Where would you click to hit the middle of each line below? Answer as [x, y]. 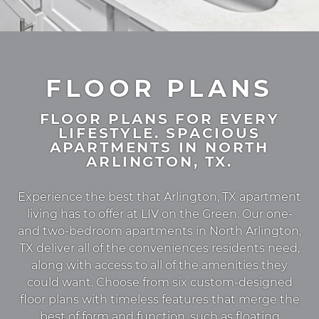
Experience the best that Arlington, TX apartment [159, 197]
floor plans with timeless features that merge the [159, 300]
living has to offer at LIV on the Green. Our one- [159, 214]
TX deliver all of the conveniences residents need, [159, 249]
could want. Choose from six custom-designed [159, 283]
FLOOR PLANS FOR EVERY [159, 119]
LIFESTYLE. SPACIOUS [159, 134]
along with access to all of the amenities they [159, 266]
